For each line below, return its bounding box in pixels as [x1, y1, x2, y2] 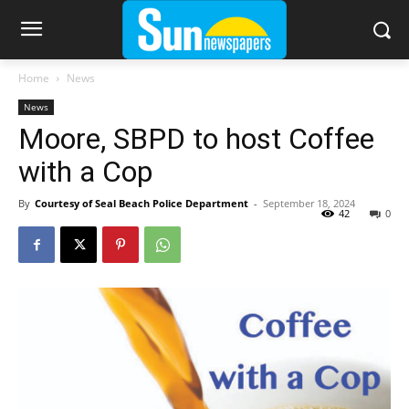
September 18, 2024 [263, 196, 355, 211]
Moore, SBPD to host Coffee [18, 121, 374, 157]
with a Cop [18, 154, 152, 190]
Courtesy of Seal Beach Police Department [35, 196, 248, 211]
